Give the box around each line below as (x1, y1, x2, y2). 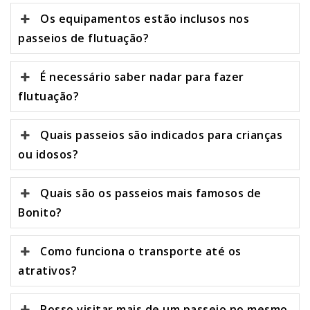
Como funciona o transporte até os (40, 244, 241, 259)
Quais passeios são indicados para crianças (40, 127, 283, 143)
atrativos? (18, 263, 77, 279)
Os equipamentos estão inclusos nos (40, 11, 250, 27)
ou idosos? (18, 147, 78, 163)
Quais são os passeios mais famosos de (40, 185, 262, 201)
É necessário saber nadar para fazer (40, 69, 244, 85)
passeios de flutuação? (18, 30, 149, 46)
